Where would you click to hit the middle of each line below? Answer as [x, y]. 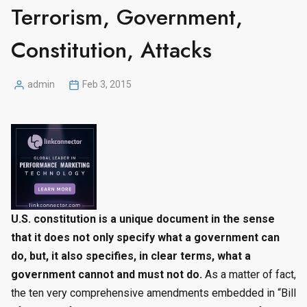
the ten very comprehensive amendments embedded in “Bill [153, 293]
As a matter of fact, [249, 275]
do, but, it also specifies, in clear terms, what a [131, 256]
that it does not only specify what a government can [145, 238]
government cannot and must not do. [107, 275]
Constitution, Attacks [111, 50]
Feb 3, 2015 [107, 85]
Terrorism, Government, [127, 17]
